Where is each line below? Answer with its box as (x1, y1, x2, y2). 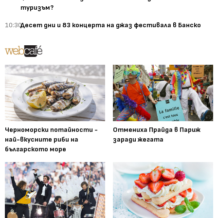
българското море (5, 145, 66, 153)
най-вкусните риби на (5, 135, 78, 144)
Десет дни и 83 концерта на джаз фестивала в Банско (20, 20, 201, 29)
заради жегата (113, 135, 163, 144)
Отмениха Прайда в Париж (113, 125, 200, 134)
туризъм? (20, 3, 54, 12)
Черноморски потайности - (5, 125, 98, 134)
